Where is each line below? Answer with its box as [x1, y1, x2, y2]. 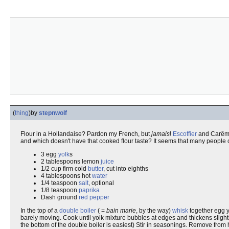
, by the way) [136, 207, 172, 214]
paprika [79, 187, 100, 194]
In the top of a [20, 207, 59, 214]
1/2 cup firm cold [41, 165, 88, 172]
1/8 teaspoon [41, 187, 79, 194]
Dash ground [41, 194, 79, 201]
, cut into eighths [103, 165, 148, 172]
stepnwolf [39, 109, 67, 117]
